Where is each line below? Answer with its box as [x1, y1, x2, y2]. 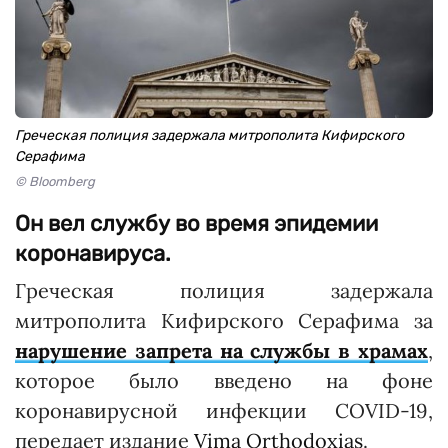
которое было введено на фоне [15, 368, 433, 393]
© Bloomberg [15, 174, 95, 189]
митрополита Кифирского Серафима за [15, 308, 433, 333]
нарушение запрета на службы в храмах [15, 338, 428, 363]
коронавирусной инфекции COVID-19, [15, 398, 433, 423]
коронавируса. [15, 240, 171, 267]
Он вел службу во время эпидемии [15, 210, 378, 237]
